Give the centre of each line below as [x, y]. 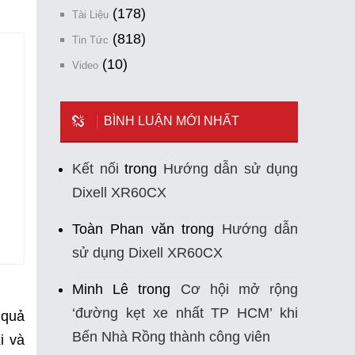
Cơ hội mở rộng [239, 290]
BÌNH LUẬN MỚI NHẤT [172, 121]
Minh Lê [101, 290]
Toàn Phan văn [123, 229]
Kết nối [95, 169]
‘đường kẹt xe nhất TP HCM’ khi [185, 313]
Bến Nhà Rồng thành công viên [171, 337]
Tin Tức [90, 40]
